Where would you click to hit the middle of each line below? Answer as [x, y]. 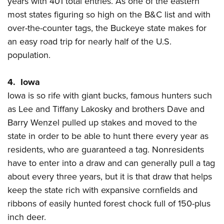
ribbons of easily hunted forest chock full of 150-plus [109, 203]
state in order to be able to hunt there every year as [108, 136]
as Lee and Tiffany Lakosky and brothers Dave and [106, 109]
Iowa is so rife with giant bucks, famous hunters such [110, 95]
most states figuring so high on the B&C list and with [109, 14]
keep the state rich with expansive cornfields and [102, 190]
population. [29, 55]
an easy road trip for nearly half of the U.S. [89, 41]
